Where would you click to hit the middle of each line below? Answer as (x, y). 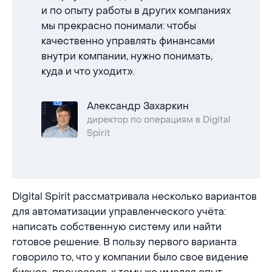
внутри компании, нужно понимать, (127, 56)
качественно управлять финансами (128, 41)
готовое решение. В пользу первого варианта (124, 242)
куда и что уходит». (88, 71)
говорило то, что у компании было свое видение (130, 257)
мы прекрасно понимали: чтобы (119, 26)
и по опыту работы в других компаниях (136, 11)
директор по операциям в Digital (158, 120)
